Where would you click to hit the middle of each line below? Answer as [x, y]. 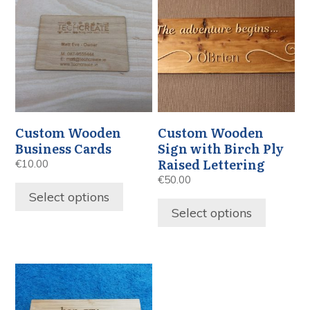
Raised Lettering [212, 164]
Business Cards [63, 148]
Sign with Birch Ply [221, 148]
